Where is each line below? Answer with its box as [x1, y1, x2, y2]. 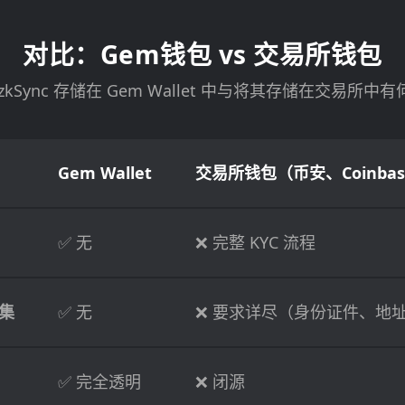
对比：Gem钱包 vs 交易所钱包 [23, 37, 382, 72]
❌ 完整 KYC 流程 [194, 231, 316, 254]
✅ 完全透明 [57, 371, 141, 393]
